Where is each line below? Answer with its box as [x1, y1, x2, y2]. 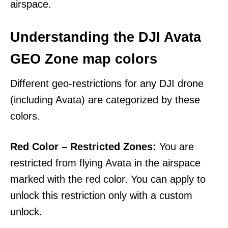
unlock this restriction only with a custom [10, 190, 192, 202]
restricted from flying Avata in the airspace [10, 157, 201, 169]
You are [156, 141, 194, 153]
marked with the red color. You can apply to [10, 174, 206, 185]
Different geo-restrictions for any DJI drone [10, 78, 204, 90]
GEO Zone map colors [10, 51, 157, 67]
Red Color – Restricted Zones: [10, 141, 156, 153]
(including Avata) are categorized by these [10, 94, 200, 106]
